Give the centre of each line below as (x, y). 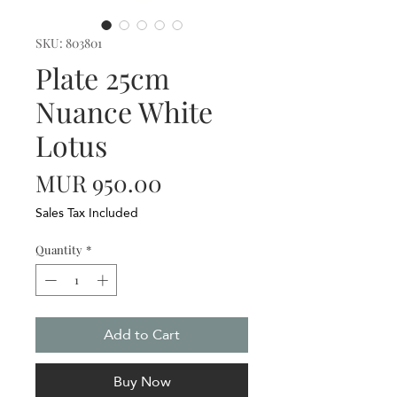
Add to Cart (142, 334)
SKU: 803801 (69, 43)
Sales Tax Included (87, 213)
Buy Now (142, 381)
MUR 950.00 (99, 183)
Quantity (59, 250)
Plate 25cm (102, 78)
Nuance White (124, 112)
